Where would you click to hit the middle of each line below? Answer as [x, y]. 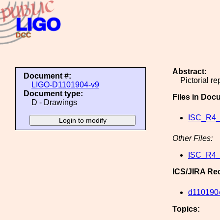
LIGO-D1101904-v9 [65, 85]
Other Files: [192, 138]
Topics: [186, 209]
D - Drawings [54, 102]
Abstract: [190, 71]
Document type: [53, 94]
